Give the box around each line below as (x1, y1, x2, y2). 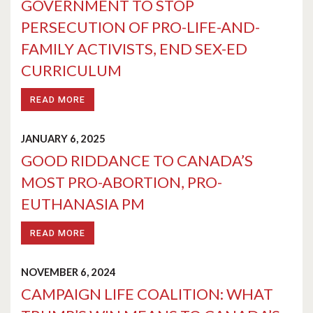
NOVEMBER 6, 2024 (21, 266, 116, 278)
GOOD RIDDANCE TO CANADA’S (21, 151, 253, 170)
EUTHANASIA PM (21, 194, 145, 213)
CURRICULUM (21, 61, 122, 80)
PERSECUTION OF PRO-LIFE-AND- (21, 17, 260, 36)
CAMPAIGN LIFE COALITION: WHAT (21, 284, 273, 303)
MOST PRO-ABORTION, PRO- (21, 173, 222, 191)
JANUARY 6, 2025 (21, 133, 105, 145)
